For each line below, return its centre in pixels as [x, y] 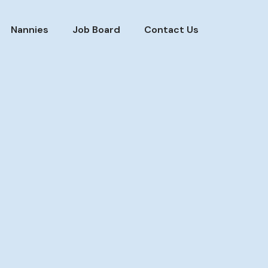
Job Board [96, 30]
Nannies [30, 30]
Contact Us [171, 30]
